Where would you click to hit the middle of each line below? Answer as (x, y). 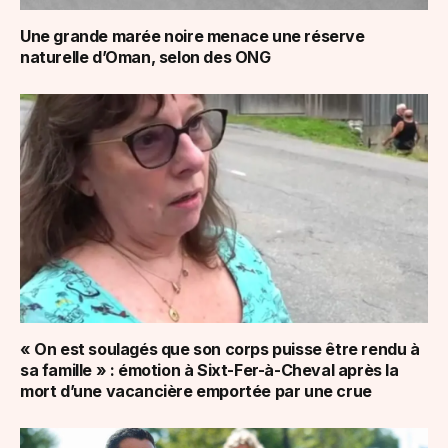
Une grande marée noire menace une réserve (192, 35)
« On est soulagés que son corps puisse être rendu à (220, 349)
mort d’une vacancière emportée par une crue (196, 391)
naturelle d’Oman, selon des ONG (145, 56)
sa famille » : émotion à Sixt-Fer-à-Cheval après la (209, 370)
